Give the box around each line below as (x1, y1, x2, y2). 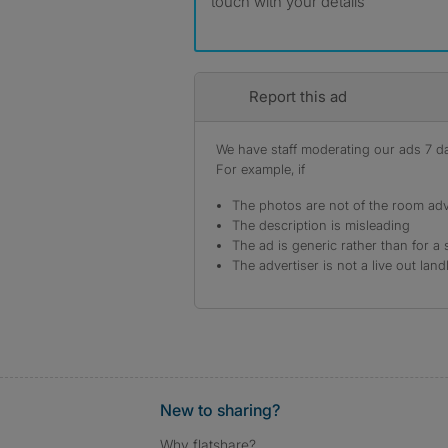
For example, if (216, 160, 305, 177)
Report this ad (248, 86, 347, 106)
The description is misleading (232, 216, 410, 233)
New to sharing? (160, 400, 280, 420)
